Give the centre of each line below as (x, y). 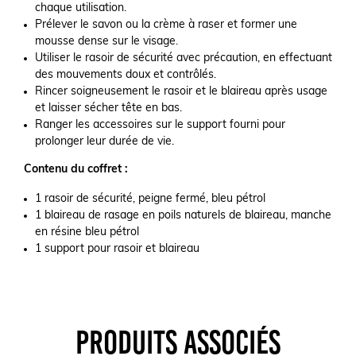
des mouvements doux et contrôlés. (126, 75)
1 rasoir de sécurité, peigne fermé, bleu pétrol (150, 199)
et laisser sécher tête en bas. (108, 108)
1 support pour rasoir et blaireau (117, 249)
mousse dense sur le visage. (106, 42)
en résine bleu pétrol (87, 232)
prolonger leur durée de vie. (104, 142)
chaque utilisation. (81, 8)
